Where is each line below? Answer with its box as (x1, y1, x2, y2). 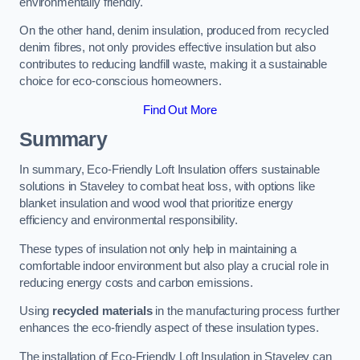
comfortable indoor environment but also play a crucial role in (19, 259, 329, 272)
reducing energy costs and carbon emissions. (19, 276, 253, 289)
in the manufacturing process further (152, 305, 341, 318)
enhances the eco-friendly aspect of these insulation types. (19, 321, 319, 335)
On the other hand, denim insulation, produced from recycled (19, 24, 329, 38)
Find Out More (142, 103, 218, 117)
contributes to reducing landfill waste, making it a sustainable (19, 58, 327, 72)
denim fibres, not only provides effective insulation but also (19, 41, 317, 55)
